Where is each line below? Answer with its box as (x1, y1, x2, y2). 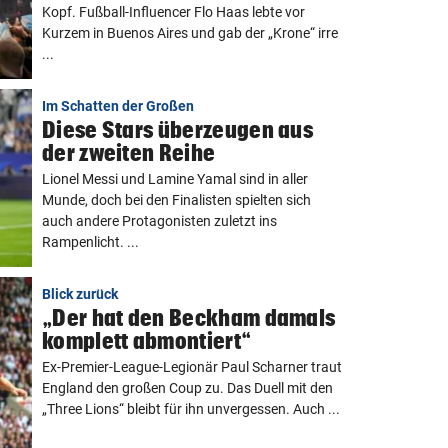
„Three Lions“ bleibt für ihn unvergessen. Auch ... (42, 401, 340, 417)
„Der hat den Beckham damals (42, 305, 336, 330)
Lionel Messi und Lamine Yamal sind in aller (42, 171, 308, 187)
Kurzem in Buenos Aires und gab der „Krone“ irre (42, 25, 338, 41)
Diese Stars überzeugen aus (42, 117, 314, 142)
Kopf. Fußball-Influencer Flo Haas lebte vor (42, 4, 305, 20)
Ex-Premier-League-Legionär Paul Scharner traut (42, 359, 342, 375)
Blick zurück (42, 286, 118, 302)
